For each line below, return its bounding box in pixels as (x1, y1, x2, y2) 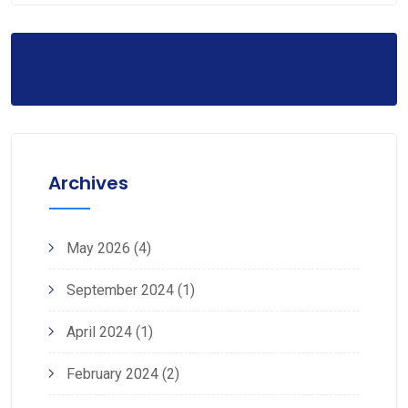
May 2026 (66, 239, 130, 257)
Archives (48, 169, 128, 196)
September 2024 (66, 280, 174, 299)
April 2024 (66, 322, 132, 341)
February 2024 (66, 364, 158, 382)
